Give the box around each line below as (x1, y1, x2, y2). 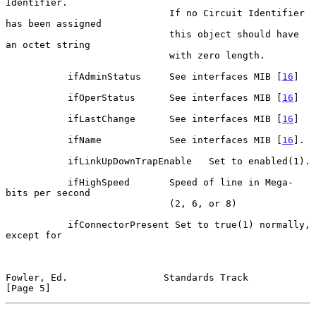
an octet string (6, 39, 90, 50)
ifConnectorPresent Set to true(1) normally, (6, 219, 68, 230)
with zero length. (6, 49, 169, 61)
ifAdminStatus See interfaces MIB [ (68, 71, 282, 82)
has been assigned (6, 18, 102, 29)
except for (6, 229, 62, 241)
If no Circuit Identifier (6, 7, 169, 18)
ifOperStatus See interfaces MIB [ (68, 92, 282, 103)
